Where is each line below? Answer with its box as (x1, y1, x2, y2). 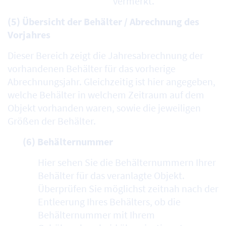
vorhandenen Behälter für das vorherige (8, 62, 176, 75)
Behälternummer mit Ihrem (38, 208, 155, 221)
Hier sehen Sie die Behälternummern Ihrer (38, 156, 216, 169)
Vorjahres (8, 28, 50, 41)
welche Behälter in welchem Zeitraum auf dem (8, 88, 204, 101)
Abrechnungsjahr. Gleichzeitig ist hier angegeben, (8, 75, 215, 88)
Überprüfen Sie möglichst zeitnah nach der (38, 182, 218, 195)
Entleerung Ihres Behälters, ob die (38, 195, 181, 208)
